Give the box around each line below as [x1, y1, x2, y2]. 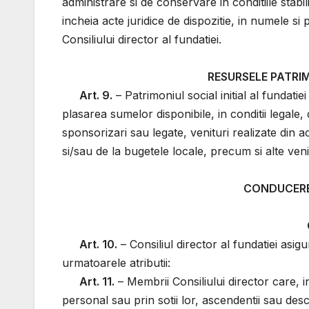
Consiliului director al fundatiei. [62, 32, 221, 47]
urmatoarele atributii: [62, 256, 170, 270]
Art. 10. [79, 237, 118, 252]
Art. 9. [79, 88, 113, 103]
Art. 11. [79, 275, 115, 289]
